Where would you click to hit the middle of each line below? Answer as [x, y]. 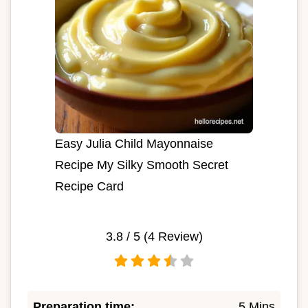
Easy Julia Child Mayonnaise [134, 143]
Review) [178, 236]
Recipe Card [89, 186]
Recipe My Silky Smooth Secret [142, 165]
